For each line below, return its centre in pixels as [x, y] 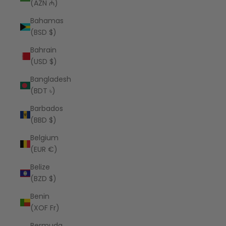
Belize [40, 167]
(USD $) [44, 62]
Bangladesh [51, 79]
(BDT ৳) [43, 91]
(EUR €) [44, 149]
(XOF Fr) [45, 208]
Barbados [47, 108]
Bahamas [47, 21]
